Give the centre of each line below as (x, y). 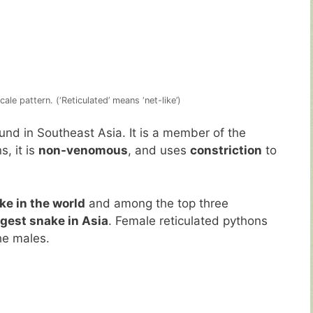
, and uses (159, 151)
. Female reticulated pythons (188, 220)
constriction (226, 151)
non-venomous (83, 151)
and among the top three (157, 203)
